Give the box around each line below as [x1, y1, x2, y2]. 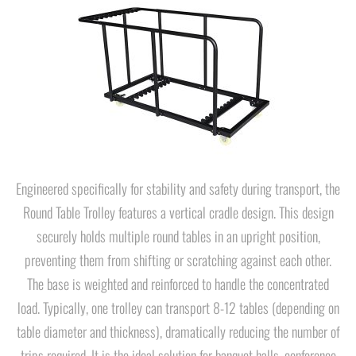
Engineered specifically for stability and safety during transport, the [16, 178, 340, 199]
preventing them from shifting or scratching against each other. [25, 250, 331, 270]
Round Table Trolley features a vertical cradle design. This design [22, 202, 334, 222]
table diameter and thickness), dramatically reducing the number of [16, 321, 340, 342]
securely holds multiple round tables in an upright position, [36, 226, 320, 246]
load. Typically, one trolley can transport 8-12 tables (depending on [17, 297, 339, 318]
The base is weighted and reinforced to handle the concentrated [27, 273, 329, 294]
